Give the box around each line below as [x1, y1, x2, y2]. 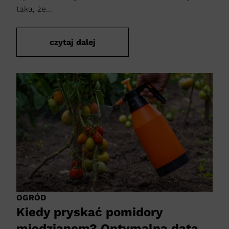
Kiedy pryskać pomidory [16, 205, 163, 220]
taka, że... [16, 4, 52, 14]
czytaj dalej [50, 37, 96, 47]
